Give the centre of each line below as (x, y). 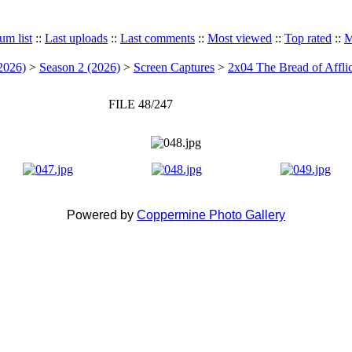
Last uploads (76, 38)
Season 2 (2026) (80, 67)
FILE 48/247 (140, 104)
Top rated (308, 38)
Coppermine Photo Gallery (211, 215)
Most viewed (240, 38)
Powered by (102, 215)
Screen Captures (174, 67)
